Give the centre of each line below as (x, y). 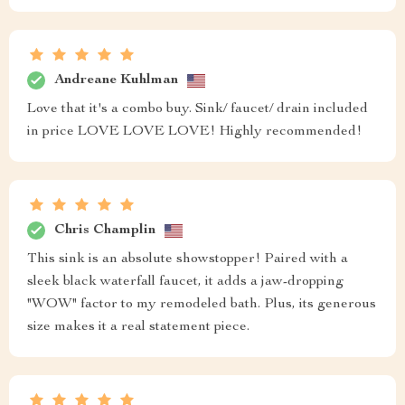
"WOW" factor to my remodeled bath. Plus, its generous (202, 305)
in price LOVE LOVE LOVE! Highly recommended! (194, 132)
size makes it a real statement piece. (138, 328)
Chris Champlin (105, 230)
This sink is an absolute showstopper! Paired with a (188, 260)
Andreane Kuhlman (116, 80)
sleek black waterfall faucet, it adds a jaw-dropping (185, 283)
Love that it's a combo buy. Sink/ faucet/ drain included (198, 110)
